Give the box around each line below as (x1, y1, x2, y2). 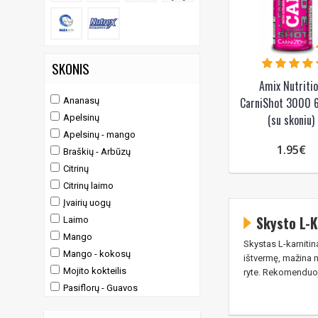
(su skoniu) (268, 111, 314, 128)
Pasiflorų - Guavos (63, 282, 138, 293)
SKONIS (52, 57, 89, 78)
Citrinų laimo (63, 180, 114, 191)
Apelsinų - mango (63, 128, 136, 140)
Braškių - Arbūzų (63, 146, 131, 157)
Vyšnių (63, 299, 90, 310)
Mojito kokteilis (63, 265, 126, 276)
